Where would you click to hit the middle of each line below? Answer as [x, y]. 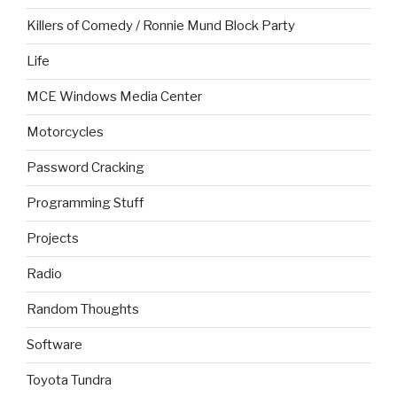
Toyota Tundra [69, 381]
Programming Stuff [85, 203]
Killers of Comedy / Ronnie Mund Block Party [161, 26]
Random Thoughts [83, 310]
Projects [53, 239]
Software [54, 345]
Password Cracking [86, 168]
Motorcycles [65, 132]
